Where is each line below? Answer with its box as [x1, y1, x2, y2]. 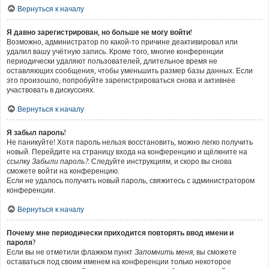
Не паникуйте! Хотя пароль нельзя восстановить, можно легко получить [7, 138, 253, 147]
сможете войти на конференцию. [7, 166, 119, 175]
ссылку [7, 157, 32, 166]
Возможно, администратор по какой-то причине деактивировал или [7, 37, 238, 46]
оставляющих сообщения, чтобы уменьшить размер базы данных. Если [7, 66, 253, 75]
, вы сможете [193, 247, 237, 256]
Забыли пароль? [32, 157, 88, 166]
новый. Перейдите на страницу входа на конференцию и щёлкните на [7, 147, 247, 156]
